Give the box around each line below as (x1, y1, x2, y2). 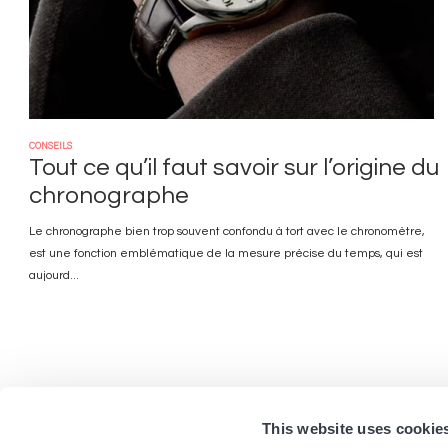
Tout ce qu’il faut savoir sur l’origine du (29, 155, 440, 180)
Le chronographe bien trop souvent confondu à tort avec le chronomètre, (29, 225, 426, 238)
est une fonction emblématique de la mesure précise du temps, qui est (29, 247, 424, 260)
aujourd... (29, 269, 80, 282)
